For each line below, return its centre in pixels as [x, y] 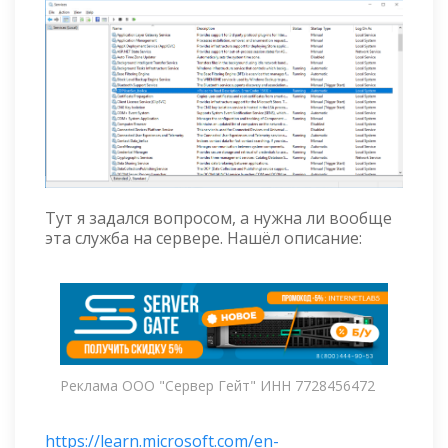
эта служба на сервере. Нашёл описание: [203, 238]
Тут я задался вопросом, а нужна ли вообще [218, 218]
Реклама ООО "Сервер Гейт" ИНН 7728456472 [217, 385]
